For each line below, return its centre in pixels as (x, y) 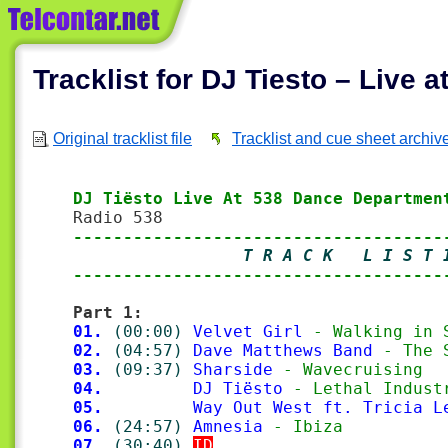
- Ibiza (303, 426)
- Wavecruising (348, 369)
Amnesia (228, 426)
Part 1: (108, 312)
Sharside (233, 369)
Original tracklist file (122, 138)
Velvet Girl (248, 331)
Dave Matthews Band (283, 350)
